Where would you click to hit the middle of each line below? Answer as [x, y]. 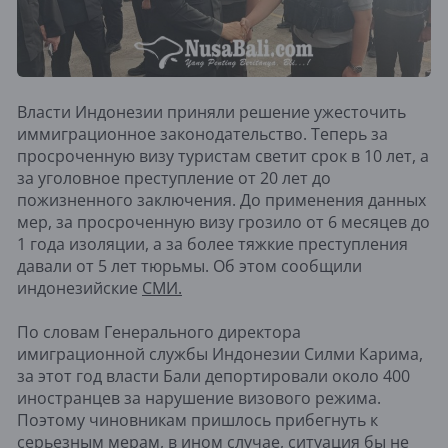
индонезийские [79, 288]
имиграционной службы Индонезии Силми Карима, [220, 354]
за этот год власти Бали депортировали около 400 [213, 376]
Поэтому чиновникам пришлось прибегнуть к [197, 420]
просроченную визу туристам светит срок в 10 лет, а [223, 156]
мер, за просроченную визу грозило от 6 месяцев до [223, 222]
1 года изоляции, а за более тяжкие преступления [212, 244]
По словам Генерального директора [159, 332]
